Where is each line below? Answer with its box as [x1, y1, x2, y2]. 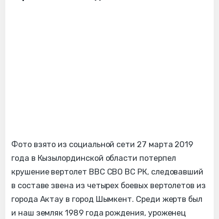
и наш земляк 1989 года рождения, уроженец [11, 208, 186, 218]
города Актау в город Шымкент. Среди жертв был [11, 195, 203, 204]
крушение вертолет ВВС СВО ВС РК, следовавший [11, 167, 204, 177]
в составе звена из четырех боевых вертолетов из [11, 181, 206, 191]
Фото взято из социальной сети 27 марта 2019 [11, 140, 194, 150]
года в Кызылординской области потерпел [11, 153, 176, 163]
